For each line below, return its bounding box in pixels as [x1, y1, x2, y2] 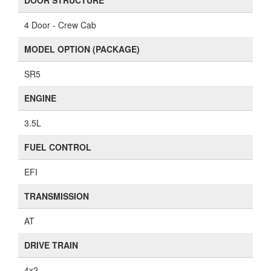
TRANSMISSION [24, 190, 89, 202]
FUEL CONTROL [24, 141, 91, 153]
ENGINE [24, 92, 56, 104]
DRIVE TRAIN [24, 239, 78, 251]
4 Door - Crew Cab [24, 19, 96, 31]
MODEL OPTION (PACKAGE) [24, 43, 140, 55]
